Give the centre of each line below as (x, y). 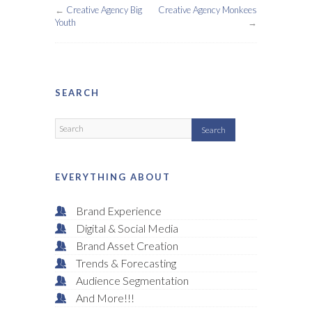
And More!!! (105, 298)
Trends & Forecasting (126, 263)
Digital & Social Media (127, 228)
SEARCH (77, 93)
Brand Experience (119, 211)
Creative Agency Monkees (208, 10)
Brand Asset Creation (127, 246)
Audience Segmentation (132, 281)
